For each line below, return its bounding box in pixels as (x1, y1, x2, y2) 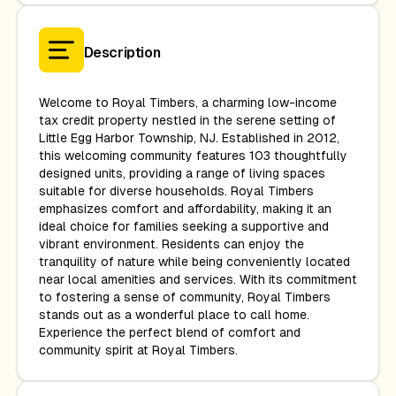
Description (83, 43, 161, 61)
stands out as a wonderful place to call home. (38, 308, 309, 322)
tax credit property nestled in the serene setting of (38, 113, 336, 127)
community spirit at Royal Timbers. (38, 343, 238, 357)
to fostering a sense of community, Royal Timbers (38, 290, 331, 304)
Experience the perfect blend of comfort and (38, 325, 301, 339)
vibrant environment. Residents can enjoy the (38, 237, 304, 251)
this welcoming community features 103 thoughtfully (38, 148, 347, 163)
